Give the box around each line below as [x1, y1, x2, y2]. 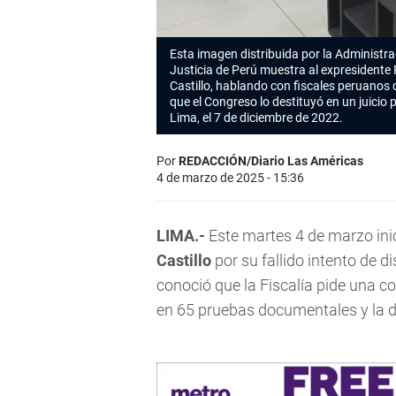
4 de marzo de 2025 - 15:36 [156, 171, 304, 186]
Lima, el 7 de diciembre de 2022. [170, 110, 343, 126]
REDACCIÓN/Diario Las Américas [179, 154, 363, 169]
